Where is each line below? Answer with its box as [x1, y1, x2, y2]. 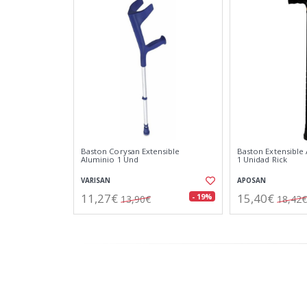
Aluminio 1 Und [81, 154, 138, 164]
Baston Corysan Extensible [81, 146, 180, 156]
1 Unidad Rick [237, 154, 287, 164]
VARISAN [81, 176, 110, 185]
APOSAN [237, 176, 266, 185]
